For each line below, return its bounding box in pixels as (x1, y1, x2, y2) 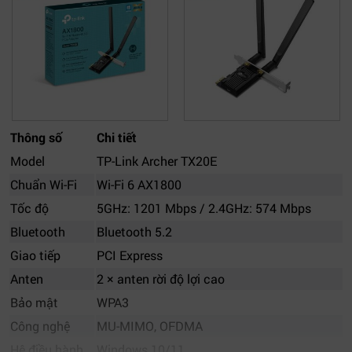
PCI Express (97, 247, 163, 263)
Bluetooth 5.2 (97, 223, 172, 240)
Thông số (10, 129, 62, 145)
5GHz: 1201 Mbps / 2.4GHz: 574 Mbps (97, 200, 311, 216)
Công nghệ (10, 317, 70, 334)
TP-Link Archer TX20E (97, 152, 217, 169)
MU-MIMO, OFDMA (97, 317, 203, 334)
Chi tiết (97, 129, 137, 145)
